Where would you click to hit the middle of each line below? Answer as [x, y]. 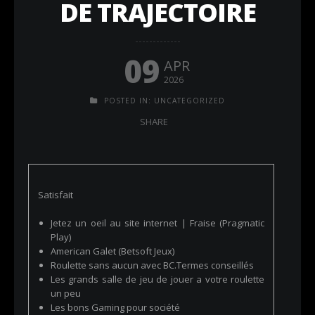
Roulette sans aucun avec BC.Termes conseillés [152, 265]
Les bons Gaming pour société [115, 307]
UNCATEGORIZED [189, 101]
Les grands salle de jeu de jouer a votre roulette [157, 279]
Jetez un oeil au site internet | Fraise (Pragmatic [157, 223]
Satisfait [56, 195]
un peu [66, 293]
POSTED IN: [128, 101]
